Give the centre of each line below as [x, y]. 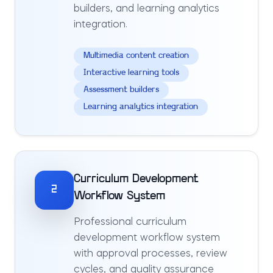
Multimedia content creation [136, 56]
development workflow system [147, 238]
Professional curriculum [130, 222]
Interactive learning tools [131, 73]
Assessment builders [121, 90]
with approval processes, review [151, 254]
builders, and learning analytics [147, 9]
